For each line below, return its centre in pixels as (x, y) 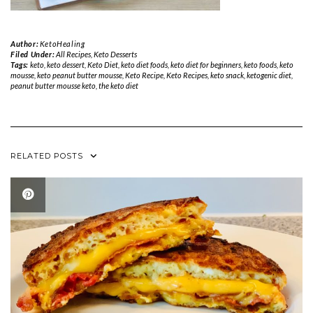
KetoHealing (62, 44)
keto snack (227, 75)
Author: (25, 44)
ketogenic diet (269, 75)
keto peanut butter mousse (80, 75)
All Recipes (73, 54)
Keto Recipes (187, 75)
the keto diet (118, 86)
